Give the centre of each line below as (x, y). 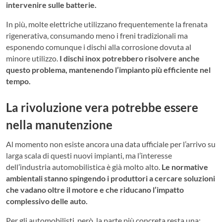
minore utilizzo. (33, 58)
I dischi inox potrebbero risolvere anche (130, 58)
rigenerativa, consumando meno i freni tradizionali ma (97, 36)
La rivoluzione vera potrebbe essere (102, 108)
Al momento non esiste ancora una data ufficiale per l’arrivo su (111, 144)
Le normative (185, 166)
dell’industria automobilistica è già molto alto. (84, 166)
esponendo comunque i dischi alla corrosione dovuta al (99, 47)
